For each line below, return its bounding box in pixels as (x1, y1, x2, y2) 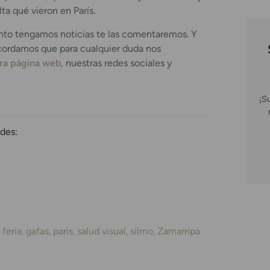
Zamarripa (157, 225, 200, 237)
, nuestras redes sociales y (61, 57, 172, 69)
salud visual (77, 225, 126, 237)
